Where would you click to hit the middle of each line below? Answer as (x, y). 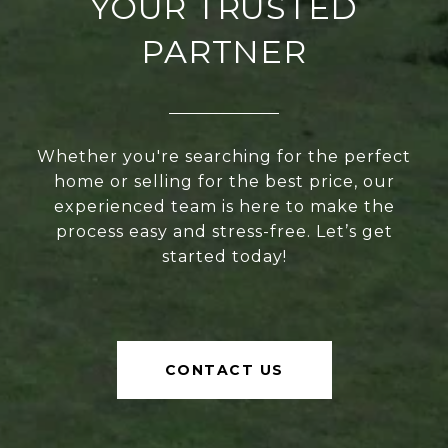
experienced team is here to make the (224, 206)
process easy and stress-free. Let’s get (224, 231)
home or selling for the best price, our (224, 181)
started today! (224, 256)
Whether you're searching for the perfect (224, 156)
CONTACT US (224, 370)
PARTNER (224, 51)
